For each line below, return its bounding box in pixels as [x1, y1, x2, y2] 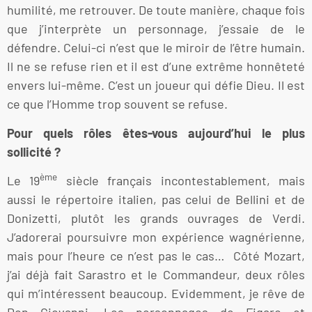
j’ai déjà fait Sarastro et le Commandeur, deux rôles [7, 267, 305, 283]
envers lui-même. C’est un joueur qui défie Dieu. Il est [7, 77, 305, 93]
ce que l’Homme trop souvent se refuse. [7, 96, 228, 112]
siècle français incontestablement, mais [57, 173, 306, 189]
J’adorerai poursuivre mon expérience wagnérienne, [7, 229, 305, 245]
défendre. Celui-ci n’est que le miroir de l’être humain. [7, 40, 305, 56]
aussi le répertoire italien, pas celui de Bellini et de [7, 192, 305, 208]
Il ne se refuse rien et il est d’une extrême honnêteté [7, 58, 305, 75]
